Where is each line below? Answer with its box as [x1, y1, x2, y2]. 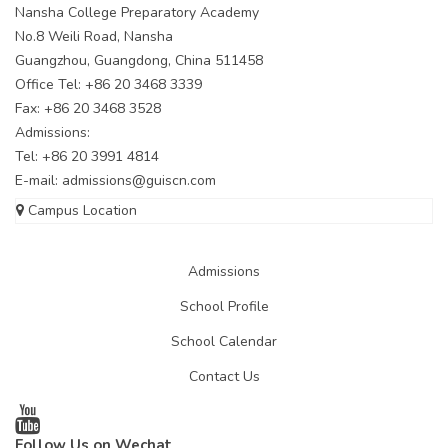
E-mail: [15, 171, 62, 191]
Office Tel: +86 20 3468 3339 [15, 75, 202, 95]
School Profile [179, 297, 269, 317]
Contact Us [188, 367, 260, 387]
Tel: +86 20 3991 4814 [15, 147, 159, 167]
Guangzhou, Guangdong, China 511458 [15, 51, 263, 71]
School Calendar [171, 332, 277, 352]
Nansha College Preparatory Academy [15, 3, 259, 23]
